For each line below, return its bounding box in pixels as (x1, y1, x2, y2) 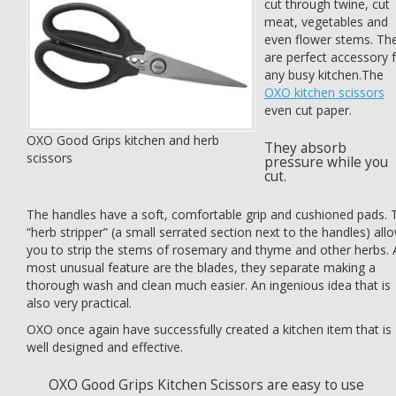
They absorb (264, 139, 346, 157)
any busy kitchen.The (264, 66, 384, 83)
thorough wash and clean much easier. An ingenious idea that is (27, 277, 391, 293)
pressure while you (264, 153, 388, 171)
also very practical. (27, 294, 132, 311)
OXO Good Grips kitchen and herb (27, 132, 219, 148)
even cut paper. (264, 102, 352, 118)
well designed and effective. (27, 339, 183, 355)
